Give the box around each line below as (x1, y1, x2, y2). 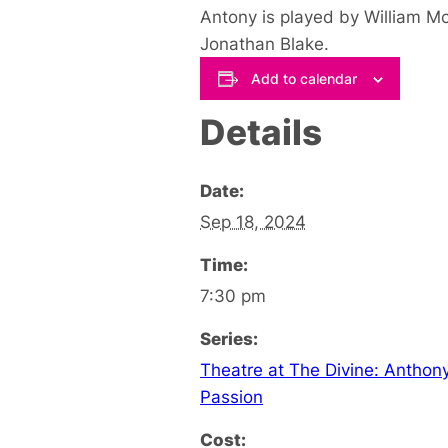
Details (200, 110, 322, 153)
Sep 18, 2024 (200, 210, 306, 232)
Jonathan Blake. (200, 33, 329, 55)
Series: (200, 327, 258, 349)
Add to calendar (250, 69, 357, 87)
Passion (200, 385, 263, 407)
